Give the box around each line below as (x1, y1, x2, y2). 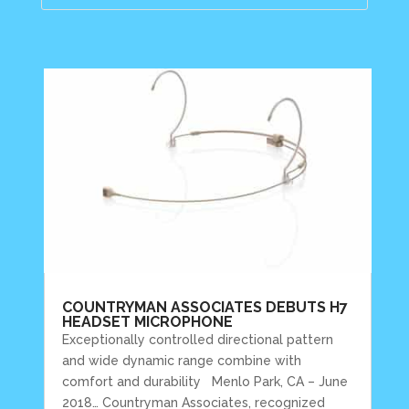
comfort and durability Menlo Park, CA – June (62, 373, 349, 389)
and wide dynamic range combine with (62, 352, 302, 368)
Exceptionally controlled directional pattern (62, 331, 334, 347)
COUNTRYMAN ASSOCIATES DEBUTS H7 (62, 298, 349, 316)
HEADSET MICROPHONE (62, 312, 234, 330)
